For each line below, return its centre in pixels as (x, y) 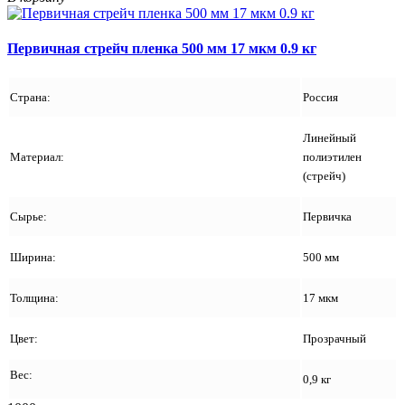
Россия (320, 98)
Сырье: (28, 217)
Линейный (330, 138)
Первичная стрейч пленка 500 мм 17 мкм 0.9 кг (162, 49)
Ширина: (34, 258)
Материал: (38, 157)
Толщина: (34, 298)
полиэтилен (332, 157)
